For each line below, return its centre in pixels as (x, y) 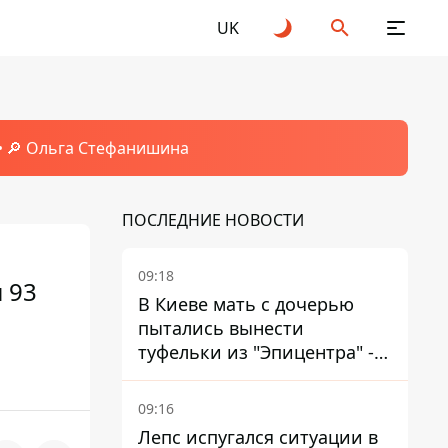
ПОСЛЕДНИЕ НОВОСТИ (213, 220)
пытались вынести (221, 328)
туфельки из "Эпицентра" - (256, 352)
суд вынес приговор (226, 376)
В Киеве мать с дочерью (246, 304)
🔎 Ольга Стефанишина (97, 148)
